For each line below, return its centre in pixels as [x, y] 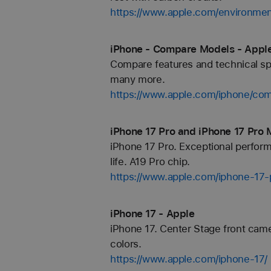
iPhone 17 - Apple [152, 214]
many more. [138, 79]
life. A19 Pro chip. [150, 162]
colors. [126, 244]
